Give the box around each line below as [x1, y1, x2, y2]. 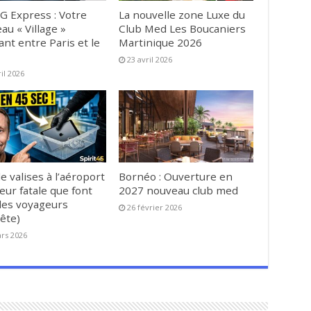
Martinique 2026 [119, 35, 203, 50]
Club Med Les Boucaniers [119, 22, 246, 36]
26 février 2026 [127, 201, 183, 212]
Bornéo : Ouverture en [119, 169, 233, 183]
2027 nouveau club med [119, 183, 239, 197]
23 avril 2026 [127, 54, 173, 65]
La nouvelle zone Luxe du [119, 8, 246, 22]
